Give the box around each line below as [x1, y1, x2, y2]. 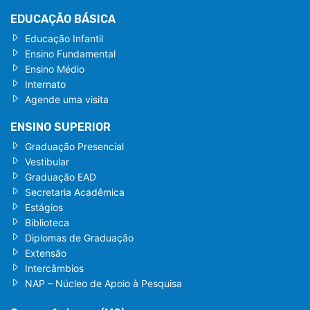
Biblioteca [25, 217, 69, 229]
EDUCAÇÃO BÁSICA [10, 12, 116, 26]
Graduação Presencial [25, 140, 124, 153]
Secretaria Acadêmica [25, 186, 125, 199]
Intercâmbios [25, 262, 84, 275]
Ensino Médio [25, 63, 84, 75]
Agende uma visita [25, 93, 109, 106]
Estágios [25, 201, 63, 214]
